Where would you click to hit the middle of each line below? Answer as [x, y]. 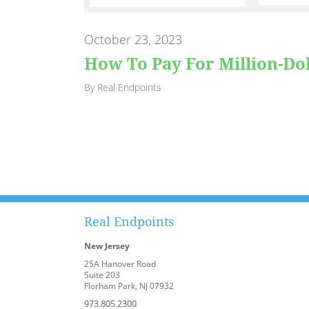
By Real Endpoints [123, 87]
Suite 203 [102, 275]
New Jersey [107, 246]
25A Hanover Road [120, 263]
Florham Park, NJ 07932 [129, 286]
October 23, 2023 [133, 39]
